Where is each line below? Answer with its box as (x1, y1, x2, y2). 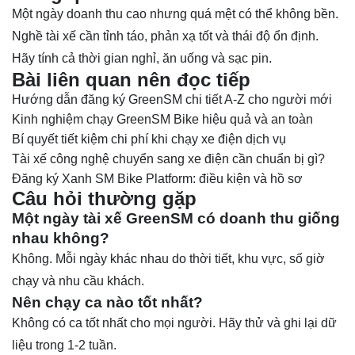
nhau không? (12, 230, 109, 247)
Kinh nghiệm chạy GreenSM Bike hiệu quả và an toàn (12, 113, 313, 127)
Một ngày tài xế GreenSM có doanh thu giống (12, 210, 340, 227)
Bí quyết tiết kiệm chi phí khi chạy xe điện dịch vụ (12, 132, 286, 147)
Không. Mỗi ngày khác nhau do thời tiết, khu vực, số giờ (12, 252, 325, 266)
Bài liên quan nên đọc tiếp (12, 69, 250, 91)
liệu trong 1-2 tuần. (12, 338, 116, 353)
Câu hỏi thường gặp (12, 188, 197, 210)
